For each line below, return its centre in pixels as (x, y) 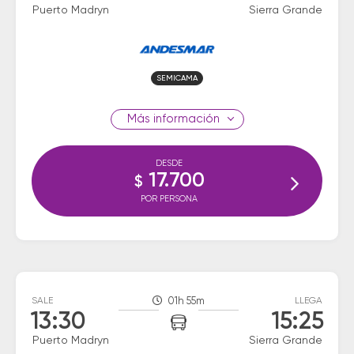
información (185, 119)
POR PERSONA (169, 199)
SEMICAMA (177, 78)
